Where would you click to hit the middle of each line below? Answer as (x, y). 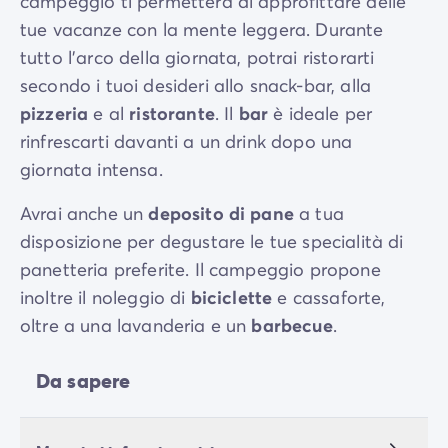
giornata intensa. (91, 169)
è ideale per (320, 113)
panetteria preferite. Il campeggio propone (200, 269)
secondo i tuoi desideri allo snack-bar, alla (196, 85)
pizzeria (54, 113)
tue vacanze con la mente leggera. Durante (202, 29)
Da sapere (83, 381)
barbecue (292, 325)
